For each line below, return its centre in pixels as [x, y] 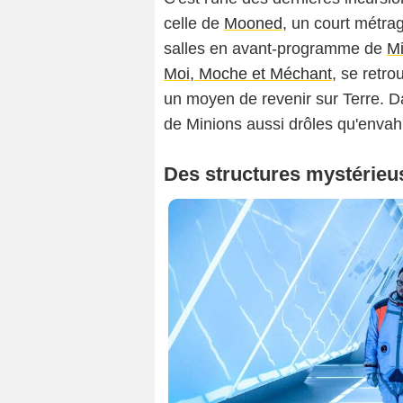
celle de [194, 23]
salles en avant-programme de [275, 48]
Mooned [253, 23]
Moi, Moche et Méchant [248, 73]
